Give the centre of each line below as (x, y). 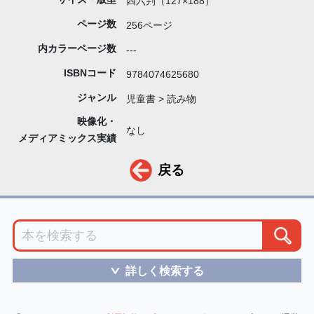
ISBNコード (90, 73)
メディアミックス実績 (67, 138)
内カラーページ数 (77, 48)
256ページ (150, 25)
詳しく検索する (165, 270)
